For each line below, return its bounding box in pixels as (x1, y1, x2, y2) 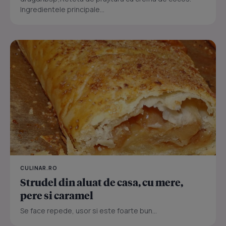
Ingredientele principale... (20, 5, 104, 15)
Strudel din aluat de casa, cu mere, (20, 175, 183, 189)
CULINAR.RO (20, 164, 58, 172)
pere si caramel (20, 188, 93, 202)
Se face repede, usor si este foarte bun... (20, 205, 157, 215)
